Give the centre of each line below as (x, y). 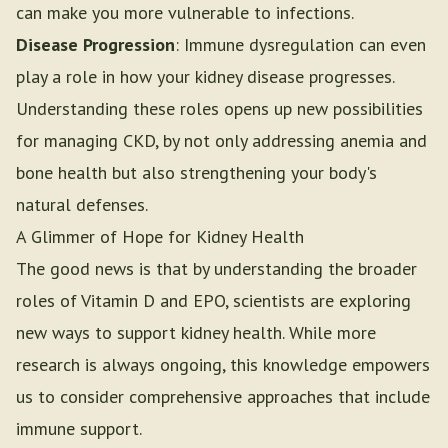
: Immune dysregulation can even (300, 44)
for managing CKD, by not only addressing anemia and (221, 140)
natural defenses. (82, 204)
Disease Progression (95, 44)
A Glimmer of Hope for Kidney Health (160, 236)
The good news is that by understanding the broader (216, 268)
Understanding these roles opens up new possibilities (219, 108)
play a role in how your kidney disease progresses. (205, 76)
